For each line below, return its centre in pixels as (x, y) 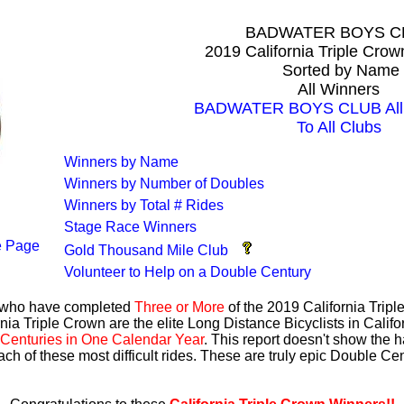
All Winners (339, 89)
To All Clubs (339, 127)
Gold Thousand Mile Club (146, 250)
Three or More (179, 307)
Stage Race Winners (130, 227)
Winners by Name (121, 162)
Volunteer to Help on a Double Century (188, 272)
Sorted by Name (339, 70)
